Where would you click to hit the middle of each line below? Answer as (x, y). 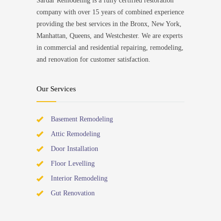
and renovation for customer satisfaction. (93, 59)
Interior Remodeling (79, 178)
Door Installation (74, 148)
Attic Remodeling (75, 134)
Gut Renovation (73, 193)
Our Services (56, 89)
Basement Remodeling (82, 119)
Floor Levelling (73, 163)
